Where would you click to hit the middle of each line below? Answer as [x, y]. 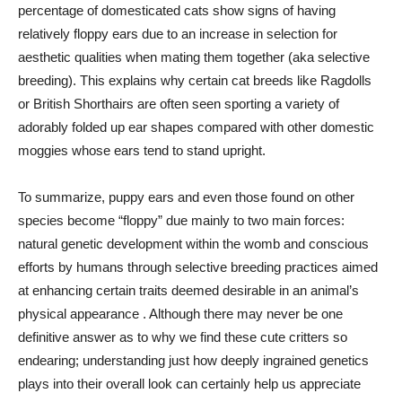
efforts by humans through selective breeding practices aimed [198, 267]
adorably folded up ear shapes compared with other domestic [196, 127]
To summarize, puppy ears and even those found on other [186, 197]
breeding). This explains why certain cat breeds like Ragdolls [195, 80]
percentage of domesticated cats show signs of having [177, 10]
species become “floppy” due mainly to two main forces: [181, 220]
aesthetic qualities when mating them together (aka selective [194, 57]
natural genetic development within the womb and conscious [193, 244]
